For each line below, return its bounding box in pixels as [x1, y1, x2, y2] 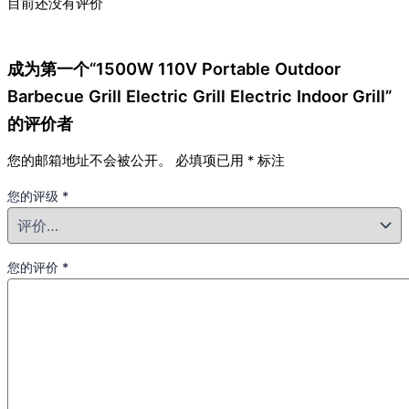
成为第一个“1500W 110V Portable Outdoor [7, 58, 341, 79]
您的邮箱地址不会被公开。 [7, 152, 172, 170]
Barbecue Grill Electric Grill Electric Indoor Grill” [7, 85, 392, 106]
